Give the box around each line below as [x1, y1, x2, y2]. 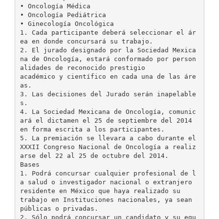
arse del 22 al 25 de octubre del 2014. [20, 152, 169, 159]
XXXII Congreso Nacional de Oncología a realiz [20, 143, 196, 151]
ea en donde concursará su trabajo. [20, 37, 153, 45]
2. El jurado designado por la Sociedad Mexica [20, 46, 196, 54]
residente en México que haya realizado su [20, 187, 180, 195]
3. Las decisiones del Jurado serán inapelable [20, 90, 196, 98]
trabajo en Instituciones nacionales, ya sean [20, 196, 192, 203]
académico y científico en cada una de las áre [20, 72, 196, 80]
